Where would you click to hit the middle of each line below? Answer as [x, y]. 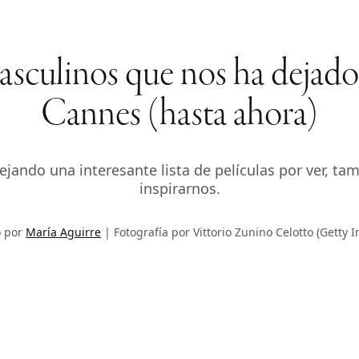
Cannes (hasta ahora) [179, 115]
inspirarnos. [179, 188]
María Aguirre [63, 232]
